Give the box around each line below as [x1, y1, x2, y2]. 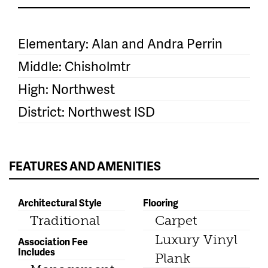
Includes [18, 245, 55, 259]
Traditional [30, 212, 100, 229]
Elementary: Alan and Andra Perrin [18, 34, 223, 53]
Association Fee [18, 234, 88, 249]
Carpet [155, 212, 197, 229]
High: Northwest [18, 80, 115, 99]
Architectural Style [18, 196, 102, 210]
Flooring [143, 196, 178, 210]
